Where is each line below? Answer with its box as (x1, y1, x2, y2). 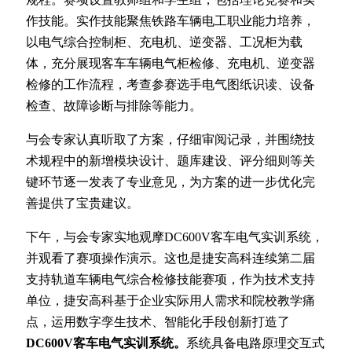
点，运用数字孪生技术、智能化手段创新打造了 (26, 314, 290, 328)
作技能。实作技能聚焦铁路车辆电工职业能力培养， (26, 13, 315, 27)
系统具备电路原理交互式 (186, 335, 324, 350)
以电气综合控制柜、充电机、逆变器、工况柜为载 (26, 35, 302, 49)
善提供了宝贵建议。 (26, 196, 139, 210)
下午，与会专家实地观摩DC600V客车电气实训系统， (26, 229, 324, 244)
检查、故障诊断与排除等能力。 (26, 98, 202, 112)
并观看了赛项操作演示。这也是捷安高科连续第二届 (26, 251, 315, 265)
